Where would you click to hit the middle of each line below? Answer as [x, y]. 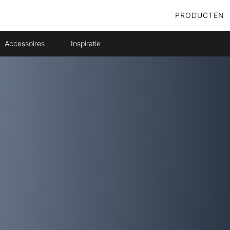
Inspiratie [86, 43]
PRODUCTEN [199, 15]
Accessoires [25, 43]
